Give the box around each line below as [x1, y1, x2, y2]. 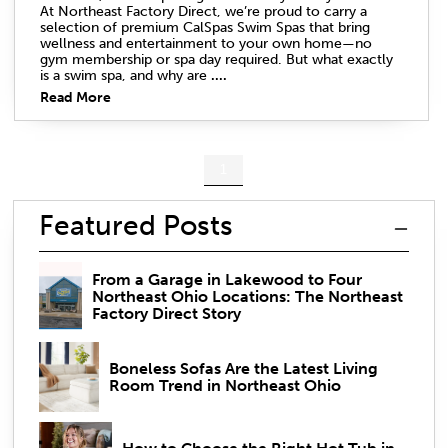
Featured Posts [39, 208, 233, 242]
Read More [40, 88, 111, 106]
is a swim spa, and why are [40, 66, 211, 84]
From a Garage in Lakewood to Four [91, 270, 362, 290]
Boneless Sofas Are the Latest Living [108, 358, 378, 378]
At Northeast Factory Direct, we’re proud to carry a [40, 2, 367, 20]
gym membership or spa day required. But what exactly [40, 50, 393, 68]
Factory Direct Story [91, 304, 241, 324]
